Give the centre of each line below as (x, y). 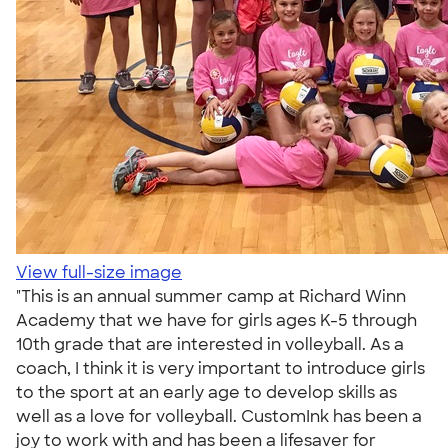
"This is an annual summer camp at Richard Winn (211, 296)
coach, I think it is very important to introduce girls (220, 368)
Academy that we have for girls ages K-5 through (216, 320)
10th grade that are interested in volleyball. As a (210, 344)
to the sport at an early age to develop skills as (206, 392)
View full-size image (99, 272)
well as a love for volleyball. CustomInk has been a (219, 416)
